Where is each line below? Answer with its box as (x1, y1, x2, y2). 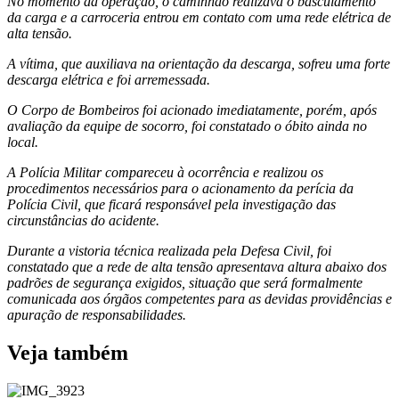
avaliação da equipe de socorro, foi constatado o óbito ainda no (7, 118, 367, 134)
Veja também (7, 340, 128, 364)
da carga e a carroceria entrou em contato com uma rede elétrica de (7, 9, 391, 25)
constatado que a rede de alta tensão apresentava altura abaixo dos (7, 258, 387, 274)
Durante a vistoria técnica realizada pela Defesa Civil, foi (7, 242, 331, 258)
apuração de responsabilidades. (7, 306, 186, 322)
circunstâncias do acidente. (7, 212, 159, 228)
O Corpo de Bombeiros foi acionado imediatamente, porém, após (7, 102, 377, 118)
